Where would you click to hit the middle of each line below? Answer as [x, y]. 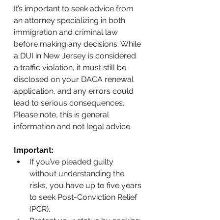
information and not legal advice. [73, 127]
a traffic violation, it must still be [71, 68]
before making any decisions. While [78, 44]
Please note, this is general [62, 115]
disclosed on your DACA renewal [75, 80]
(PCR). [40, 209]
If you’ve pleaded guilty [72, 162]
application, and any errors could [75, 91]
